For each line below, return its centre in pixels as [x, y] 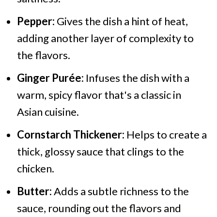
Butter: [34, 191]
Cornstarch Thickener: [71, 134]
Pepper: [37, 21]
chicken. [35, 168]
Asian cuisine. [48, 112]
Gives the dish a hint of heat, [122, 21]
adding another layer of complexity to [105, 38]
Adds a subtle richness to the [120, 191]
